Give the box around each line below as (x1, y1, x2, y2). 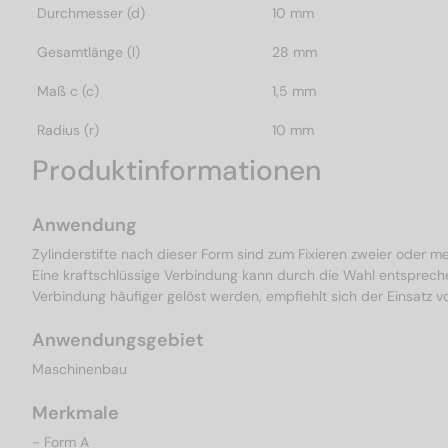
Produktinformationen (32, 152, 321, 190)
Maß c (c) (37, 82, 99, 101)
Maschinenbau (32, 360, 127, 379)
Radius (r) (37, 121, 99, 140)
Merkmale (32, 401, 119, 426)
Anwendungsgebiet (32, 328, 204, 353)
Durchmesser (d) (37, 4, 145, 23)
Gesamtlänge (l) (37, 43, 140, 62)
